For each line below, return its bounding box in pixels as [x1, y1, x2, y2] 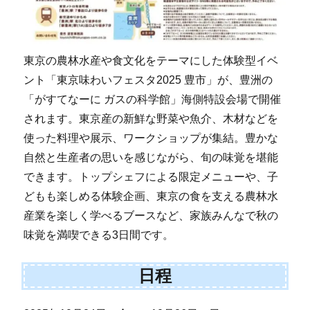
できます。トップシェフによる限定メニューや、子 [24, 170, 279, 183]
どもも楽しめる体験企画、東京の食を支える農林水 [24, 190, 279, 202]
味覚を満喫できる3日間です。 [24, 228, 174, 241]
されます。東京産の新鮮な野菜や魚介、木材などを [24, 112, 279, 125]
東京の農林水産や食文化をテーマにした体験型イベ [24, 54, 279, 66]
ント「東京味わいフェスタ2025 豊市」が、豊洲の [24, 73, 273, 86]
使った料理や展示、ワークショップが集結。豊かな [24, 131, 279, 144]
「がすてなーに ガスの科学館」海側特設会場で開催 [24, 93, 282, 105]
